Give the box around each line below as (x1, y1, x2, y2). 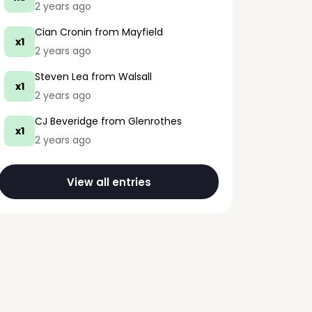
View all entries (66, 174, 151, 189)
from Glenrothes (98, 114, 182, 128)
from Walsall (88, 70, 152, 84)
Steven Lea (35, 70, 88, 84)
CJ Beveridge (35, 114, 98, 128)
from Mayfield (92, 25, 163, 39)
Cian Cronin (35, 25, 92, 39)
